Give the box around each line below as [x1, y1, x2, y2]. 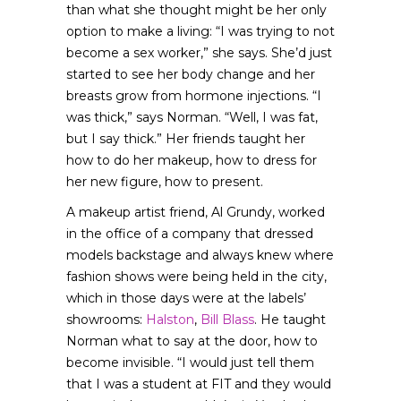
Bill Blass [200, 311, 254, 328]
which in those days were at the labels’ [66, 290, 306, 306]
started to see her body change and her [66, 66, 315, 82]
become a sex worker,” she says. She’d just [66, 45, 332, 61]
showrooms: [66, 311, 146, 328]
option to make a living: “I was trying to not [66, 23, 335, 39]
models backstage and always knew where [66, 247, 334, 263]
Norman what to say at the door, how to [66, 333, 318, 349]
